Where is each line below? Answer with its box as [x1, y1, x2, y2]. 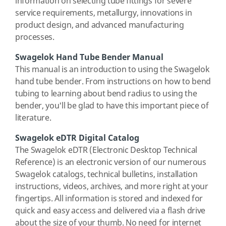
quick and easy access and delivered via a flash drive [15, 205, 206, 217]
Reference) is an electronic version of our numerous [15, 156, 206, 168]
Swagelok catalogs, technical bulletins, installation [15, 168, 198, 181]
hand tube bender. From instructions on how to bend [15, 76, 211, 88]
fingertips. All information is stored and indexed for [15, 193, 203, 205]
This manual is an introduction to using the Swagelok [15, 64, 210, 76]
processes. [15, 31, 54, 43]
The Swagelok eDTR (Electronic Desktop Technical [15, 144, 197, 156]
